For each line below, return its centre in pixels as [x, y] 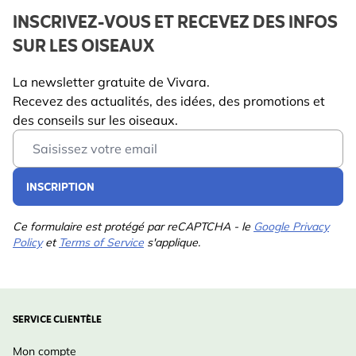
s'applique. [172, 242]
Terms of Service [101, 242]
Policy [27, 242]
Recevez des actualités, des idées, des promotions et [169, 101]
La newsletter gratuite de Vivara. [111, 82]
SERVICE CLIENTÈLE [57, 320]
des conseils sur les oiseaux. [95, 120]
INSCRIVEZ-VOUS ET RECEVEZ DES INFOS [175, 23]
